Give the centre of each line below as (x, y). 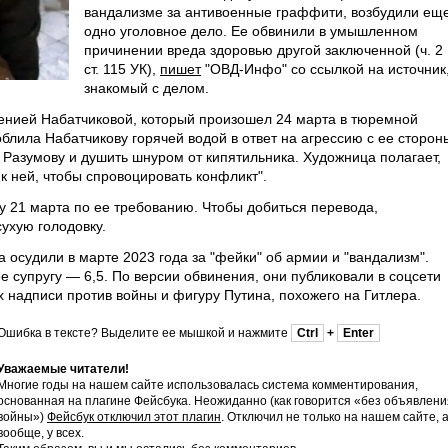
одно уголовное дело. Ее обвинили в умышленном (251, 31)
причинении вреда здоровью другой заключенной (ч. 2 (263, 50)
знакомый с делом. (146, 88)
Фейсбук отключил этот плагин (134, 417)
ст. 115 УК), (122, 69)
